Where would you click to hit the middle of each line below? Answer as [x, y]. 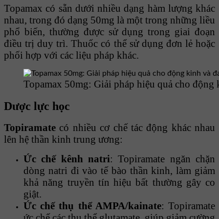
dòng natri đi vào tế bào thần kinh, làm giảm [119, 171]
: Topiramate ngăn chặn [163, 159]
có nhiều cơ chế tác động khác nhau [135, 128]
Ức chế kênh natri [67, 159]
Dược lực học [37, 106]
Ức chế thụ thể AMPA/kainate [92, 206]
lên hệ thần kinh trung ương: [63, 139]
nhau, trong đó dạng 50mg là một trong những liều [109, 20]
